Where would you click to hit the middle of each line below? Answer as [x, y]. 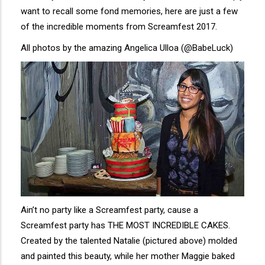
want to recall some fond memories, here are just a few [129, 12]
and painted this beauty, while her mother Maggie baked [128, 256]
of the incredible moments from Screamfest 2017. [119, 27]
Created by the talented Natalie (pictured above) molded [129, 240]
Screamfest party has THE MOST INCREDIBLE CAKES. [125, 225]
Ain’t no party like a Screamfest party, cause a [109, 210]
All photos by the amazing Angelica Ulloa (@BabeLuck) [127, 48]
